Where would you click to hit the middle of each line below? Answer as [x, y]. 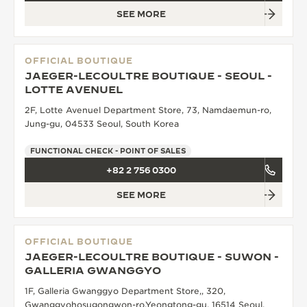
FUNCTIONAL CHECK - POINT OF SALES [108, 151]
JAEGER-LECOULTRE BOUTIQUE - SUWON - [152, 257]
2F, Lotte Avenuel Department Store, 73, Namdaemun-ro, [148, 110]
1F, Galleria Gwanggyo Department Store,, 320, [125, 291]
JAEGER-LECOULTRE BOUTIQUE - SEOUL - [148, 76]
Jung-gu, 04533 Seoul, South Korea [102, 124]
